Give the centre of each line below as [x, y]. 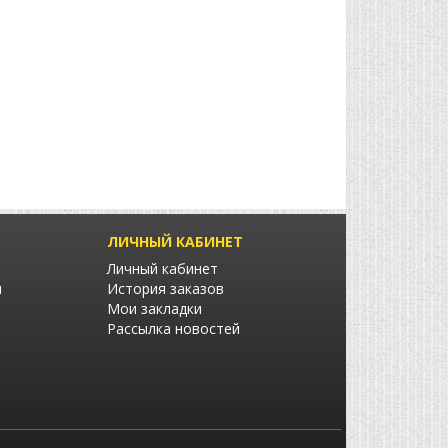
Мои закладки [154, 309]
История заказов [165, 289]
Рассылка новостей [173, 329]
